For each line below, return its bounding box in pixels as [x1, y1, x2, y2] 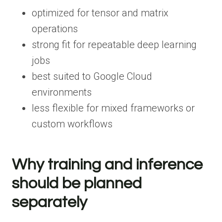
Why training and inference [12, 156, 203, 173]
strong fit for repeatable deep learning [32, 38, 197, 51]
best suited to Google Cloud [32, 70, 152, 82]
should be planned [12, 175, 142, 192]
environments [32, 86, 92, 98]
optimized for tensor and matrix [32, 6, 168, 19]
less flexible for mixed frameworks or [32, 102, 195, 114]
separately [12, 194, 87, 211]
